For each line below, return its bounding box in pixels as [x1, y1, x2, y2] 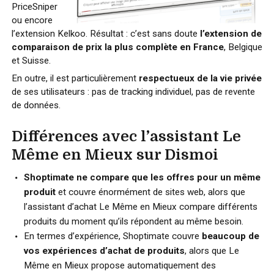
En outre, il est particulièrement [11, 73, 139, 84]
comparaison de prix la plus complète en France [11, 42, 224, 53]
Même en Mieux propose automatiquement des [23, 260, 216, 271]
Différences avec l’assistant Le [11, 128, 241, 145]
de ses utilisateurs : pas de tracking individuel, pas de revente [11, 86, 255, 97]
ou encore [11, 15, 53, 26]
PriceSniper [11, 1, 57, 12]
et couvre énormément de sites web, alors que [55, 187, 245, 198]
